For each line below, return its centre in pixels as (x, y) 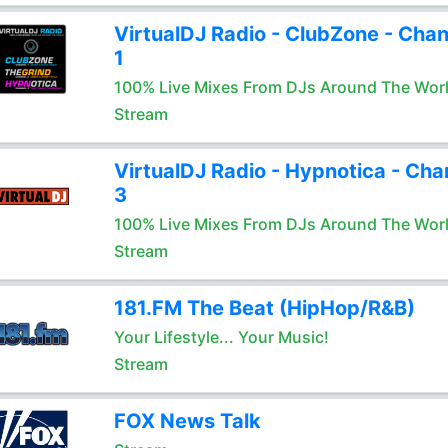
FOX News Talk (187, 421)
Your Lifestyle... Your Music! (221, 337)
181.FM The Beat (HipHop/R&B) (264, 308)
